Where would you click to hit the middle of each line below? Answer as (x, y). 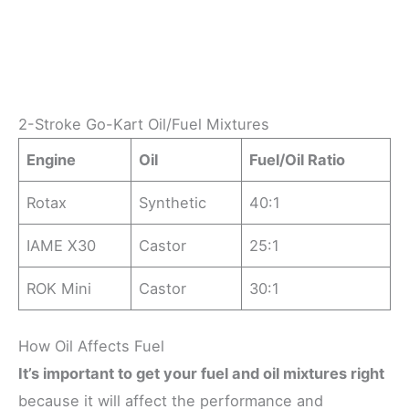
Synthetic (173, 202)
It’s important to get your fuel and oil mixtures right (201, 374)
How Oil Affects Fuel (91, 346)
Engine (52, 159)
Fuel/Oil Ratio (298, 159)
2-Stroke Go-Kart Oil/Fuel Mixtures (144, 124)
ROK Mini (59, 288)
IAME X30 (62, 245)
